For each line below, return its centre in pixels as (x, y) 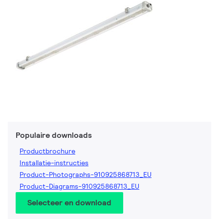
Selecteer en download (69, 203)
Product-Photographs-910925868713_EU (86, 175)
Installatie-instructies (54, 163)
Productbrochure (47, 151)
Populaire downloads (54, 135)
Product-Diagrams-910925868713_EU (79, 186)
